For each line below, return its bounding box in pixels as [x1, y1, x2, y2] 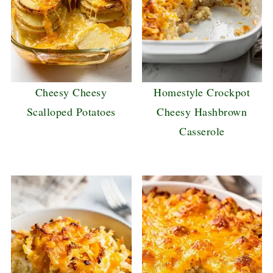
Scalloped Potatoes [26, 104, 116, 119]
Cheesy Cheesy [35, 85, 107, 100]
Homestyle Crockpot [154, 85, 250, 100]
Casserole [179, 124, 225, 139]
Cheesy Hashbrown [157, 104, 247, 119]
